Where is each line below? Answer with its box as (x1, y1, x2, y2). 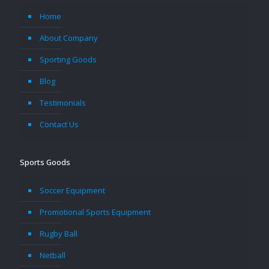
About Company (40, 32, 98, 43)
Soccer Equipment (40, 185, 105, 196)
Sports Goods (20, 157, 70, 168)
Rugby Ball (40, 228, 77, 239)
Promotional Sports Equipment (40, 207, 151, 217)
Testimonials (40, 97, 86, 108)
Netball (40, 250, 65, 261)
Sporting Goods (40, 54, 97, 65)
